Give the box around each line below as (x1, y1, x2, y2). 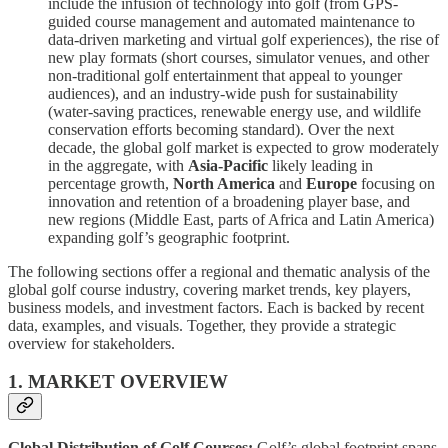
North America (173, 174, 275, 192)
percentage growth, (48, 174, 173, 192)
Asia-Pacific (188, 156, 268, 174)
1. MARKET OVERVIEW (8, 371, 228, 393)
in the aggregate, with (48, 156, 188, 174)
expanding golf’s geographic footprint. (48, 228, 290, 246)
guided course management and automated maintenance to (48, 12, 415, 30)
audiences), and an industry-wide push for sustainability (48, 84, 398, 102)
